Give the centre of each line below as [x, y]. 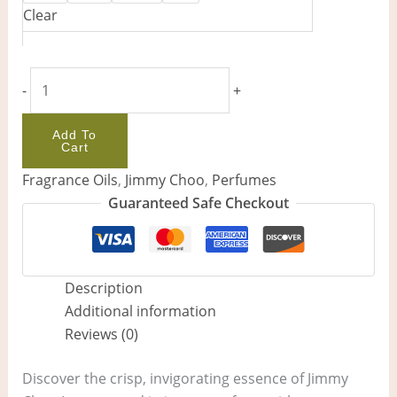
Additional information [140, 311]
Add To [75, 135]
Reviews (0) [101, 335]
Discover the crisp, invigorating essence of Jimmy [185, 379]
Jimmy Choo [164, 180]
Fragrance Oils [70, 180]
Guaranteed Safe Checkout [198, 203]
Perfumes [244, 180]
